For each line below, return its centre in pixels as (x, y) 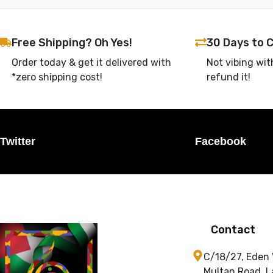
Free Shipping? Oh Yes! (72, 42)
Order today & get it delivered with (91, 62)
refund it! (229, 77)
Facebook (221, 141)
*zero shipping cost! (57, 77)
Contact (233, 229)
